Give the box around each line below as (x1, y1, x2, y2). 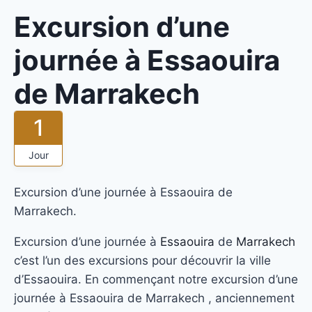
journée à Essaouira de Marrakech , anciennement (14, 291, 295, 305)
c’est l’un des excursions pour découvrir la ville (14, 253, 271, 267)
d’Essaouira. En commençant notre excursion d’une (14, 272, 298, 286)
